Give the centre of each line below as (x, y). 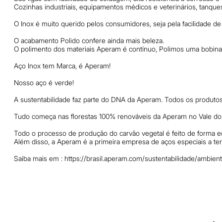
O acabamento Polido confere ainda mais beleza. (89, 40)
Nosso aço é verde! (44, 82)
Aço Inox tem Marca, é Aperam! (62, 65)
